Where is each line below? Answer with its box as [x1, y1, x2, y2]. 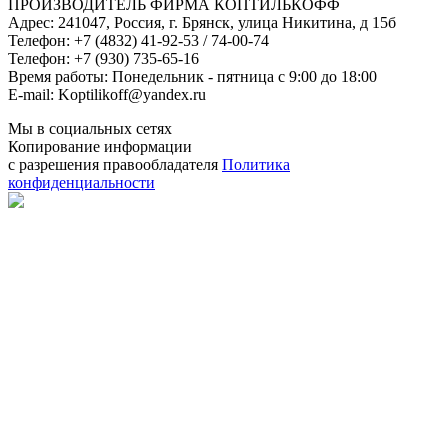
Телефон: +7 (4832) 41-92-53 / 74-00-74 [8, 31, 269, 49]
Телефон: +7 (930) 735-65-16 [8, 49, 199, 67]
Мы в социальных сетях [8, 119, 172, 137]
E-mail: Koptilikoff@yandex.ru [8, 85, 206, 103]
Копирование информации [8, 137, 192, 155]
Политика [222, 155, 290, 173]
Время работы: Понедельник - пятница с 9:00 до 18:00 [8, 67, 377, 85]
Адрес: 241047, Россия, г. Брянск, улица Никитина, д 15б [8, 13, 396, 31]
